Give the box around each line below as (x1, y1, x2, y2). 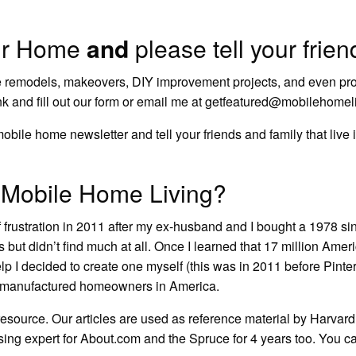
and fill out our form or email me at (9, 91, 206, 110)
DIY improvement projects (132, 72, 278, 91)
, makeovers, (57, 72, 133, 91)
